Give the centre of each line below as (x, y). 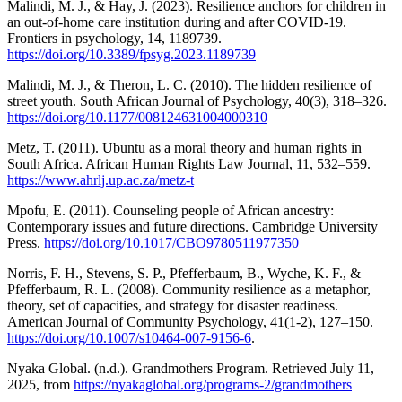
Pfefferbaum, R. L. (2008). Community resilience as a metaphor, (189, 289)
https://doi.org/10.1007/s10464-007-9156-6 (129, 337)
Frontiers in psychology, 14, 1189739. (114, 38)
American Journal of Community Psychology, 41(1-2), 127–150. (190, 321)
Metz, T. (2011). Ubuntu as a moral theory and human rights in (184, 147)
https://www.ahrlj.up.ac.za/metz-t (100, 179)
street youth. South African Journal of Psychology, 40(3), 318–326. (197, 100)
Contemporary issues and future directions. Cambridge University (192, 226)
